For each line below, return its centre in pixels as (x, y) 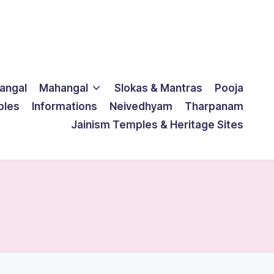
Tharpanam (214, 106)
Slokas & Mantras (158, 88)
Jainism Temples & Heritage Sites (157, 124)
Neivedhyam (141, 106)
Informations (65, 106)
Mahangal (63, 88)
